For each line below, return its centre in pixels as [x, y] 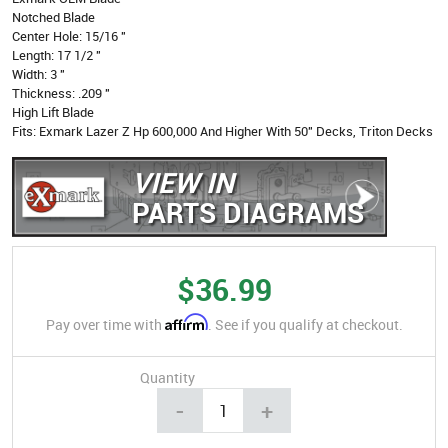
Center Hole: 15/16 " [69, 35]
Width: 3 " [38, 73]
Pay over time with [105, 325]
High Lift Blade [53, 111]
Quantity [167, 378]
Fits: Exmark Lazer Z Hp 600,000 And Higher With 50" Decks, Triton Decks [222, 130]
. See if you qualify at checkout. [305, 325]
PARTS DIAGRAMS [248, 211]
